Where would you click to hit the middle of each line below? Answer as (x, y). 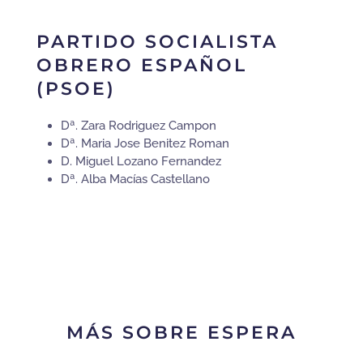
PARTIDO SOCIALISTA (157, 42)
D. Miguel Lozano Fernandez (141, 162)
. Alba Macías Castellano (143, 179)
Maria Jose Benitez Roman (154, 144)
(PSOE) (76, 89)
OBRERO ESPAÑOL (142, 66)
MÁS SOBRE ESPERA (181, 332)
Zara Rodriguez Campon (147, 126)
